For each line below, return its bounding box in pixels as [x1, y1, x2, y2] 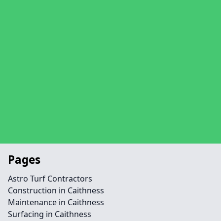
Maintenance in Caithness [8, 197, 104, 208]
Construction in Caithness [8, 185, 104, 196]
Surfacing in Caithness [8, 209, 91, 220]
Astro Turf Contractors [8, 173, 92, 184]
